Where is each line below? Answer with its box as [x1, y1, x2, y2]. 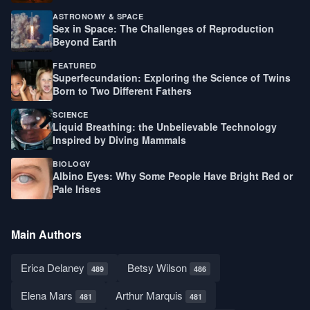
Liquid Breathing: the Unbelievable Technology [53, 120, 277, 134]
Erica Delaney [21, 259, 87, 275]
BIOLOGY [53, 158, 91, 170]
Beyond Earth [53, 34, 117, 48]
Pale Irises [53, 182, 101, 197]
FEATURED [53, 60, 97, 71]
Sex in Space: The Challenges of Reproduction [53, 21, 274, 35]
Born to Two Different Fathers [53, 83, 192, 98]
